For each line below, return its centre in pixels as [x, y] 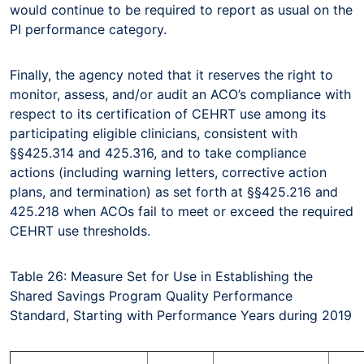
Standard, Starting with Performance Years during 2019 [181, 315]
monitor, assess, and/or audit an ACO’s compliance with [180, 94]
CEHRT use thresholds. [84, 230]
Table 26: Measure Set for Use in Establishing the [161, 276]
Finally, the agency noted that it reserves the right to [171, 74]
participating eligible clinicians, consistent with [154, 133]
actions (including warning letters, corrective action [168, 172]
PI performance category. [90, 29]
